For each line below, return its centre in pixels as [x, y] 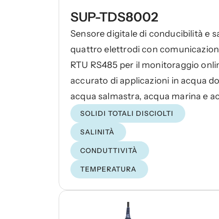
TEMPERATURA [108, 169]
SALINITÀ [97, 132]
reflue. [84, 112]
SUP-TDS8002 [114, 17]
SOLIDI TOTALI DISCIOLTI [127, 113]
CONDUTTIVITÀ [109, 151]
